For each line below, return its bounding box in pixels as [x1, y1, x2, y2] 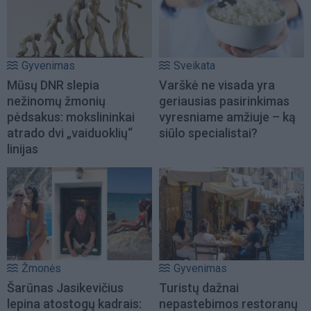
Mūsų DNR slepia [7, 77, 99, 92]
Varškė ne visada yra [159, 77, 275, 92]
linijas [7, 141, 38, 156]
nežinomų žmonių [7, 93, 106, 108]
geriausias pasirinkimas [159, 93, 289, 108]
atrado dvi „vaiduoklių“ [7, 125, 133, 140]
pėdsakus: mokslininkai [7, 109, 135, 124]
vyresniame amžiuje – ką [159, 109, 296, 124]
